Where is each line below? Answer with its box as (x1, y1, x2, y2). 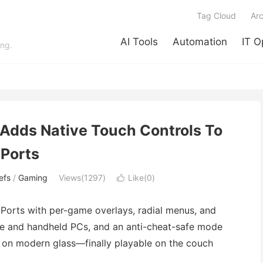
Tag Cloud (197, 11, 236, 21)
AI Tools (120, 36, 158, 48)
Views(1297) (59, 173, 106, 183)
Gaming (18, 173, 48, 183)
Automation (173, 36, 227, 48)
